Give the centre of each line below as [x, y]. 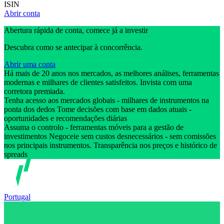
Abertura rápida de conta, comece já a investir [76, 30]
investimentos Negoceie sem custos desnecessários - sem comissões [110, 136]
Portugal [17, 196]
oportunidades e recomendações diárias [66, 118]
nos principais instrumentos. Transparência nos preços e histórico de [110, 145]
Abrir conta [22, 13]
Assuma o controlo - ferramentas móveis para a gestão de [94, 127]
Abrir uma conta [30, 64]
